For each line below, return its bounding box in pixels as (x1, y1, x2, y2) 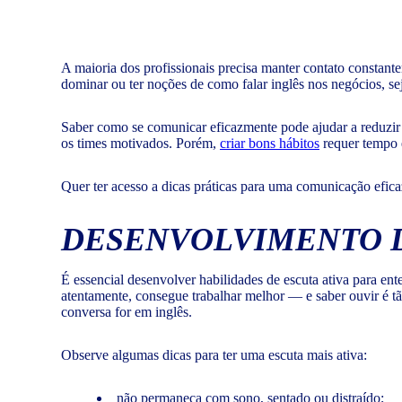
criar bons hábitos (220, 135, 319, 152)
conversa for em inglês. (61, 304, 192, 320)
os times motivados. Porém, (61, 135, 220, 152)
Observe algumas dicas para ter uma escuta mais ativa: (61, 347, 367, 363)
